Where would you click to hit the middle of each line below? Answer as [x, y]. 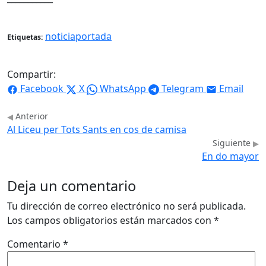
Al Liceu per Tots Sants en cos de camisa [97, 130]
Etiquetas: [25, 37]
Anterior [31, 116]
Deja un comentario [72, 186]
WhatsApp [123, 89]
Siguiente [233, 143]
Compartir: [31, 75]
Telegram [183, 89]
